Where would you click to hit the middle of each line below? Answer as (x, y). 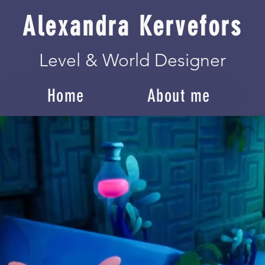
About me (179, 96)
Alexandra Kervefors (132, 26)
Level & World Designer (132, 60)
